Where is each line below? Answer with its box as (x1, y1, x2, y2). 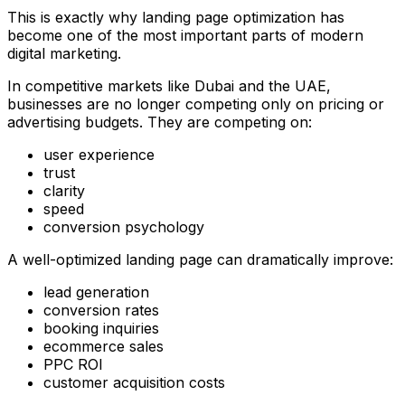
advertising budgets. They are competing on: (7, 112, 312, 131)
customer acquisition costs (43, 372, 225, 391)
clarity (43, 181, 85, 200)
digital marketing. (7, 43, 121, 62)
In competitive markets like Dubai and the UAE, (7, 76, 331, 95)
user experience (43, 145, 155, 164)
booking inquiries (43, 318, 159, 337)
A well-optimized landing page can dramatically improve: (7, 250, 393, 268)
